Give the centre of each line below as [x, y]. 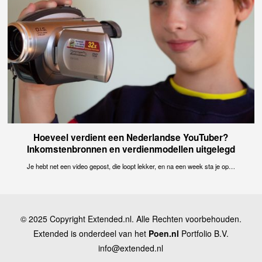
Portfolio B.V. [204, 234]
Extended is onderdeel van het [91, 234]
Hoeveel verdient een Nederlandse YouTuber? [131, 138]
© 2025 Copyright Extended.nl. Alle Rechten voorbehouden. [131, 219]
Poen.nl [163, 234]
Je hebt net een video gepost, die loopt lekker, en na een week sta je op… [131, 166]
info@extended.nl [131, 248]
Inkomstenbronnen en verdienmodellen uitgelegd [131, 149]
